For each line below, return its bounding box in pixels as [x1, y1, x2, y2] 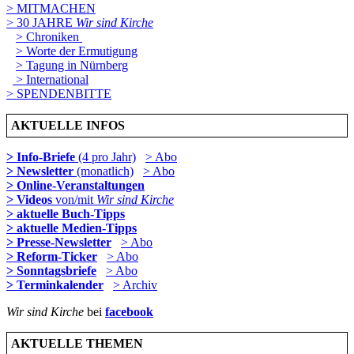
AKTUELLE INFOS [11, 118, 134, 132]
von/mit [55, 192, 96, 206]
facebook [105, 304, 153, 318]
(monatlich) [73, 164, 134, 178]
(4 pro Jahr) [75, 149, 136, 164]
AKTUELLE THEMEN [11, 336, 143, 350]
